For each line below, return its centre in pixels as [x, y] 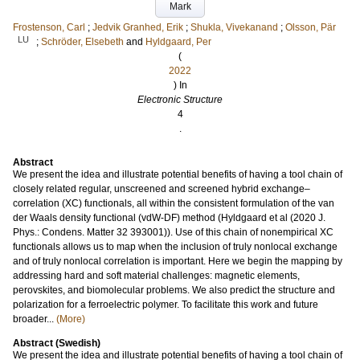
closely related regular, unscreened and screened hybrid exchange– [162, 189]
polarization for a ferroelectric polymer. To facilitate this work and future [166, 305]
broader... [35, 319]
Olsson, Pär [311, 27]
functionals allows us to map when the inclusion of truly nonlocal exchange [175, 247]
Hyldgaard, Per [178, 42]
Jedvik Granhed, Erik [138, 27]
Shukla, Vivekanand [234, 27]
